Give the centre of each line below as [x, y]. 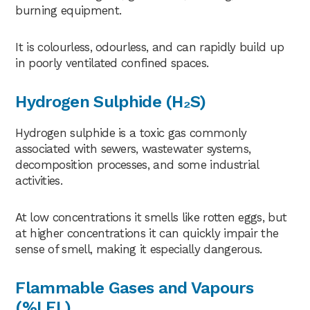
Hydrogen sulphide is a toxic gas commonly [131, 133]
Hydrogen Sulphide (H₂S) [111, 101]
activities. [39, 180]
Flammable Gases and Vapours [135, 288]
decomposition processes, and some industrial [137, 164]
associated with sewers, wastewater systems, [133, 148]
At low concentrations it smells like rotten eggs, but [151, 217]
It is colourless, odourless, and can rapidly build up [150, 47]
